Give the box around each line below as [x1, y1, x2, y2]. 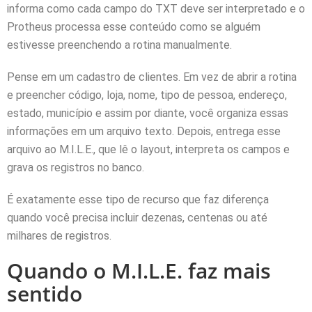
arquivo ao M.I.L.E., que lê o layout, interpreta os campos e [7, 143, 290, 156]
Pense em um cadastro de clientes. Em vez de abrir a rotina [7, 70, 297, 84]
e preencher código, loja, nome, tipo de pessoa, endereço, [7, 88, 287, 102]
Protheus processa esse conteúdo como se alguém [7, 20, 260, 33]
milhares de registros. [7, 229, 111, 242]
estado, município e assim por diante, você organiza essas [7, 107, 288, 120]
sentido [7, 279, 82, 308]
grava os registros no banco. [7, 161, 144, 174]
